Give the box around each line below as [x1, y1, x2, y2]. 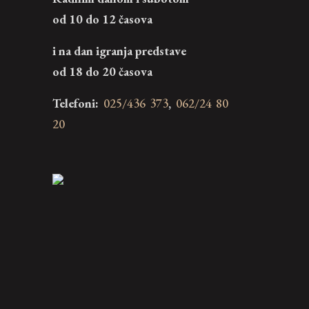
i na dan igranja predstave [52, 43, 186, 59]
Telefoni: [52, 95, 99, 111]
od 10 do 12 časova [52, 11, 152, 27]
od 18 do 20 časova [52, 63, 152, 79]
